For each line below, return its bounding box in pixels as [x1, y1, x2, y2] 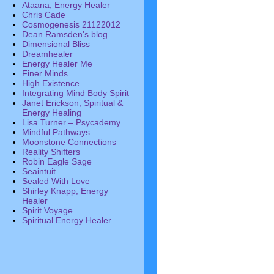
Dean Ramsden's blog [22, 29, 108, 39]
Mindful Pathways [22, 127, 90, 137]
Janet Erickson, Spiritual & [22, 98, 123, 108]
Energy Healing [22, 108, 81, 117]
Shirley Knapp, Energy [22, 186, 108, 196]
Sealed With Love [22, 176, 90, 186]
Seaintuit [22, 166, 56, 176]
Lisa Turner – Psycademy [22, 117, 120, 127]
